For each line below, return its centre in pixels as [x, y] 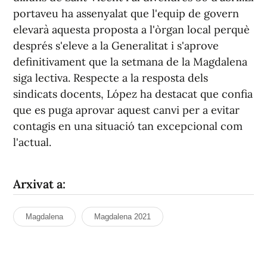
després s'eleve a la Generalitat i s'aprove [116, 46]
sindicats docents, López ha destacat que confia [133, 94]
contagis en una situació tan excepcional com [128, 126]
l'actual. [32, 142]
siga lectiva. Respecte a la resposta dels [111, 78]
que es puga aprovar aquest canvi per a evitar [126, 110]
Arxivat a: [39, 184]
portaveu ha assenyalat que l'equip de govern [126, 14]
